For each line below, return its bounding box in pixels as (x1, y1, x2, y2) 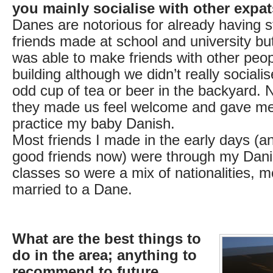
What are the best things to (12, 230, 201, 247)
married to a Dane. (12, 181, 132, 197)
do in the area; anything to (12, 247, 197, 263)
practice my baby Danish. (12, 115, 175, 132)
